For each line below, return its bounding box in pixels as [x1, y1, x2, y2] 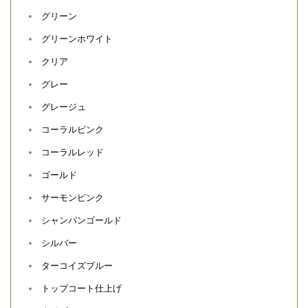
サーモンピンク [41, 192, 104, 203]
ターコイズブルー [41, 260, 113, 271]
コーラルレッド [41, 146, 104, 157]
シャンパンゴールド [41, 214, 122, 225]
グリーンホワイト [41, 33, 113, 44]
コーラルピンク [41, 124, 104, 135]
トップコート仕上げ [41, 283, 122, 294]
